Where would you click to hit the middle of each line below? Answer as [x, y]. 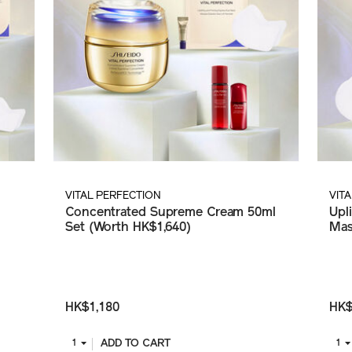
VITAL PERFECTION [113, 196]
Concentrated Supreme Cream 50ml [170, 213]
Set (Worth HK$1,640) [128, 228]
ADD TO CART [135, 344]
